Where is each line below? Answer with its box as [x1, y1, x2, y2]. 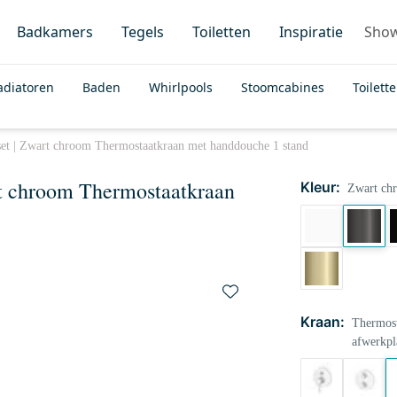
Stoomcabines [241, 79, 324, 96]
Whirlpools [149, 79, 213, 96]
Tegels [121, 22, 164, 42]
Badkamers [17, 22, 93, 42]
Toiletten [192, 22, 251, 42]
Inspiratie [279, 22, 343, 42]
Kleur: [300, 178, 340, 196]
